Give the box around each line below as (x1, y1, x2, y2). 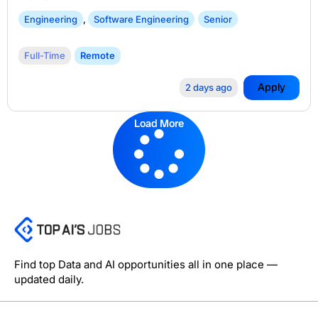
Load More (134, 116, 184, 131)
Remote (80, 50, 115, 62)
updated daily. (14, 272, 84, 286)
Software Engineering (94, 13, 189, 26)
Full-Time (24, 50, 65, 62)
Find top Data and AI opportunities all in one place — (14, 257, 278, 271)
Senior (204, 13, 232, 26)
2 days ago (185, 82, 232, 94)
